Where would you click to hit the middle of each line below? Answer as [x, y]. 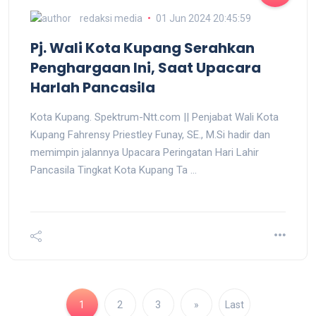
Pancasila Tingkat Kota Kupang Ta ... [114, 170]
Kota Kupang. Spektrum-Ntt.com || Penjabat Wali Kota [154, 117]
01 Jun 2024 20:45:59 [203, 18]
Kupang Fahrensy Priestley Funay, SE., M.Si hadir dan [150, 135]
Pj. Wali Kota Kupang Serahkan [142, 48]
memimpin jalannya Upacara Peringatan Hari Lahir [145, 153]
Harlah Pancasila [93, 88]
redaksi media [111, 18]
